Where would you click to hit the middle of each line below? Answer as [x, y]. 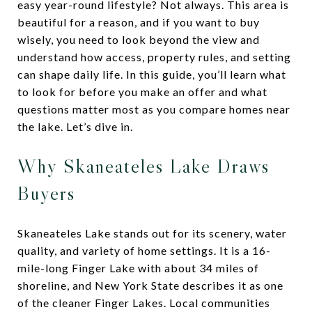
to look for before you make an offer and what [142, 92]
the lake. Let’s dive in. [75, 126]
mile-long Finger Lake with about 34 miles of [138, 267]
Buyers [46, 193]
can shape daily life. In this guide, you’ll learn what [152, 74]
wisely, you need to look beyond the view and [139, 39]
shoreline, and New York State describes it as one [150, 285]
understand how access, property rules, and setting [154, 57]
